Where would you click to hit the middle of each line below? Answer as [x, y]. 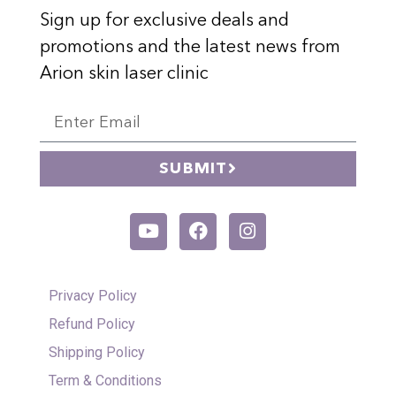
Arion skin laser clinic [124, 74]
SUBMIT [194, 168]
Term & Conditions [105, 380]
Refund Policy [92, 324]
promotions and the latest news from [190, 47]
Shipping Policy [97, 352]
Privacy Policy [93, 295]
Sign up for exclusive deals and [164, 21]
